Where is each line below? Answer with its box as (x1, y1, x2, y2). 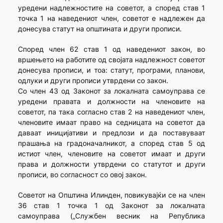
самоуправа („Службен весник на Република (17, 212, 206, 221)
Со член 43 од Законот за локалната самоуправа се (17, 87, 206, 96)
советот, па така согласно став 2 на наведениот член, (17, 108, 206, 116)
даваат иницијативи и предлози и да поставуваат (17, 128, 206, 137)
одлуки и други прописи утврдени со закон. (17, 76, 168, 85)
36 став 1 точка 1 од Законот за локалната (17, 201, 206, 210)
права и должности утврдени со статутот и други (17, 160, 206, 169)
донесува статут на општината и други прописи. (17, 24, 182, 33)
